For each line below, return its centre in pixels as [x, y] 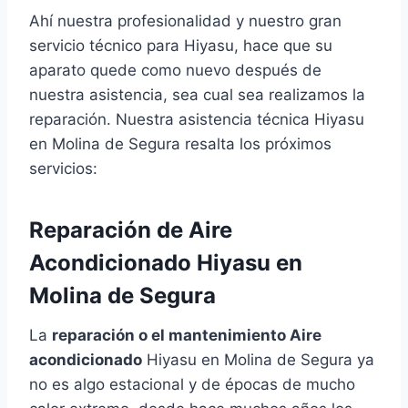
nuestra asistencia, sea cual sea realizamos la [197, 94]
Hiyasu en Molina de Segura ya [258, 359]
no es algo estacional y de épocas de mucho [192, 384]
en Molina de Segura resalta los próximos [180, 143]
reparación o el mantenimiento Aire [187, 335]
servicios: [63, 168]
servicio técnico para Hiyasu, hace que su [181, 45]
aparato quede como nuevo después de [175, 70]
